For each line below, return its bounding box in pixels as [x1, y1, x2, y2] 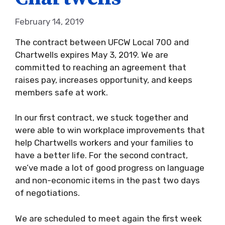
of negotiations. [15, 188, 80, 198]
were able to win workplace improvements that [15, 125, 205, 135]
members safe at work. [15, 87, 108, 97]
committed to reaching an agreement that [15, 62, 186, 72]
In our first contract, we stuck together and [15, 113, 188, 123]
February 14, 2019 [15, 16, 84, 27]
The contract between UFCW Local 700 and [15, 37, 189, 47]
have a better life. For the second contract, [15, 150, 188, 160]
